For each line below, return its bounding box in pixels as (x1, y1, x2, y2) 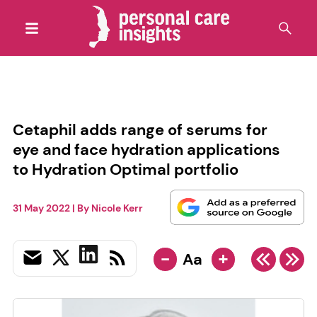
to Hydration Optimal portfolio (12, 158, 238, 180)
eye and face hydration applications (12, 139, 280, 160)
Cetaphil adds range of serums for (12, 119, 267, 140)
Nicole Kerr (91, 202, 143, 215)
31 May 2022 (12, 202, 70, 215)
